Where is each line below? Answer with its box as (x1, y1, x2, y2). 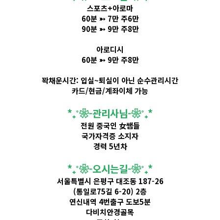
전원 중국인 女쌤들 (80, 120, 140, 131)
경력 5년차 (93, 141, 127, 152)
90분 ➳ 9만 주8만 (81, 24, 139, 34)
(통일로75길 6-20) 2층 (73, 186, 147, 197)
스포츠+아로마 (87, 3, 133, 14)
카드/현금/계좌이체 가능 (72, 85, 148, 96)
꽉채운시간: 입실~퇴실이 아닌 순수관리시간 (42, 75, 178, 86)
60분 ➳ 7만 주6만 (81, 13, 139, 24)
